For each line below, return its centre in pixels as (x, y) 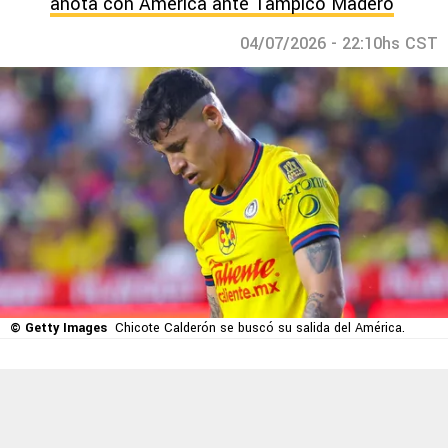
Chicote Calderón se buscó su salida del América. (260, 328)
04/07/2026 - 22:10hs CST (339, 43)
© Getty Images (58, 328)
